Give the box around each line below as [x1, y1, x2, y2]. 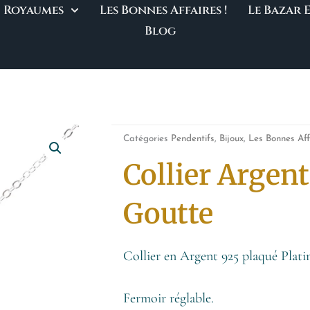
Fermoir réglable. [123, 289, 215, 307]
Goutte [123, 196, 214, 231]
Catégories [123, 134, 169, 143]
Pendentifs [171, 134, 215, 143]
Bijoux [219, 134, 244, 143]
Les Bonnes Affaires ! [99, 2, 227, 18]
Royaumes [3, 2, 64, 18]
